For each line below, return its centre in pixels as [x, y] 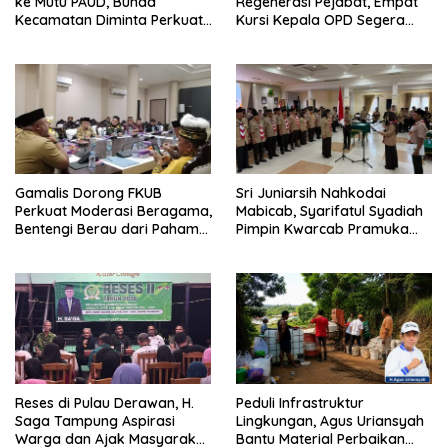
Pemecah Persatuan [81, 247]
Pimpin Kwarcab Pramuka [322, 229]
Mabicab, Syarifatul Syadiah [329, 211]
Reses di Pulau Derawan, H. [104, 402]
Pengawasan [58, 37]
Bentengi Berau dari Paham [107, 229]
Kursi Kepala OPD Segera [320, 19]
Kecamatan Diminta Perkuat [109, 19]
